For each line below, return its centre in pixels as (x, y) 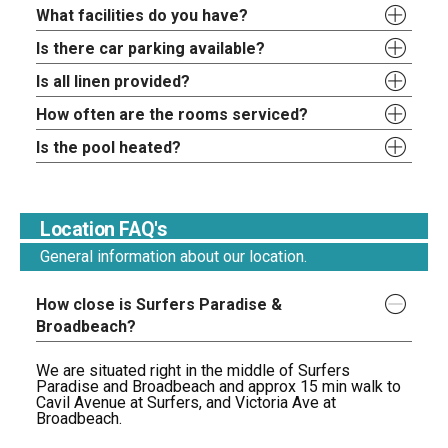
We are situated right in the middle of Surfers (193, 370)
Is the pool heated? (109, 147)
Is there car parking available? (151, 48)
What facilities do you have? (142, 15)
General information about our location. (173, 256)
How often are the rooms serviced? (172, 114)
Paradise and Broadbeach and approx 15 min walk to (219, 386)
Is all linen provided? (113, 81)
